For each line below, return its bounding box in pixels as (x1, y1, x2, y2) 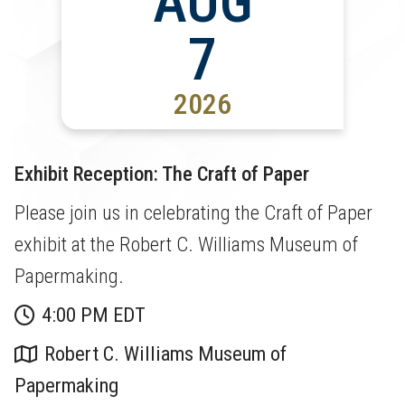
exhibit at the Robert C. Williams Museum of (14, 231, 358, 256)
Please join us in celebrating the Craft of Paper (14, 200, 372, 224)
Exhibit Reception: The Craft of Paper (14, 161, 309, 185)
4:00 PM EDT (42, 302, 146, 326)
